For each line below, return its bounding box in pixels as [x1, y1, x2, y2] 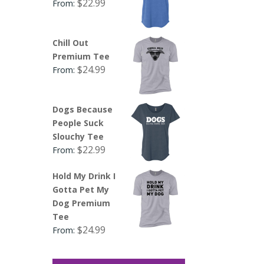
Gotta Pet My [52, 183, 110, 195]
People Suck [52, 117, 104, 128]
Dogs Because [52, 103, 113, 115]
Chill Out [52, 37, 89, 48]
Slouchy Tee [52, 130, 104, 142]
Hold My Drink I [52, 170, 116, 181]
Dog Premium [52, 197, 111, 209]
